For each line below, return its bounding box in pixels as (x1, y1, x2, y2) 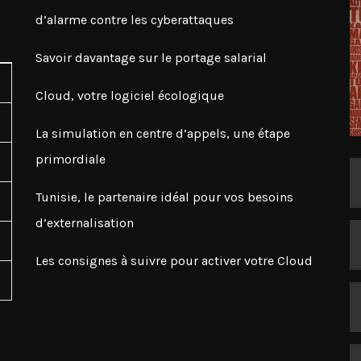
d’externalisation (35, 215, 134, 230)
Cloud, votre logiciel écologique (35, 88, 224, 103)
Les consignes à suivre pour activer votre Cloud (35, 253, 313, 268)
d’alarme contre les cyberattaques (35, 12, 234, 27)
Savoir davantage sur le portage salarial (35, 50, 267, 65)
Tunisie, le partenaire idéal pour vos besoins (35, 189, 293, 205)
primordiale (35, 151, 106, 167)
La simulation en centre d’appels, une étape (35, 126, 290, 141)
